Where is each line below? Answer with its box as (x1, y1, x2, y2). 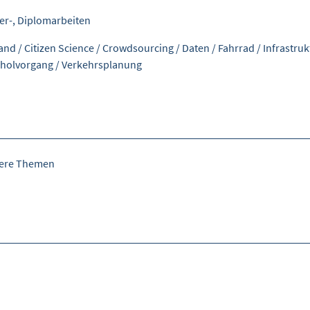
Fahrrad (218, 41, 255, 55)
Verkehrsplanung (62, 57, 142, 72)
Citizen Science (24, 41, 94, 55)
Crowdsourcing (102, 41, 174, 55)
